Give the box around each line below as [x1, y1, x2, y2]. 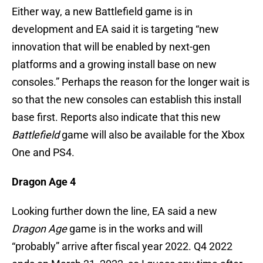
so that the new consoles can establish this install [12, 93, 241, 106]
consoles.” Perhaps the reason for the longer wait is [12, 76, 249, 89]
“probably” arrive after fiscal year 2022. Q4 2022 [12, 240, 232, 253]
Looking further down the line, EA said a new [12, 205, 217, 218]
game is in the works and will [67, 222, 203, 235]
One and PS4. [12, 146, 75, 159]
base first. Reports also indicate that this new [12, 111, 221, 124]
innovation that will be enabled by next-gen [12, 41, 210, 53]
